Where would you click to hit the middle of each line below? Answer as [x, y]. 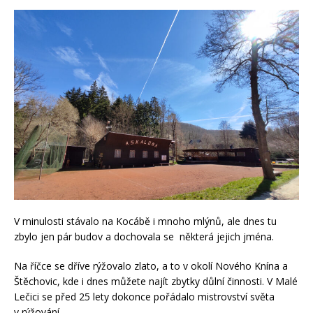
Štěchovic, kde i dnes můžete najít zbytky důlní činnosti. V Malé [156, 281]
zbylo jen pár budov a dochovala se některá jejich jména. [144, 236]
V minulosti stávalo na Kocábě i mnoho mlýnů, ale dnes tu [145, 221]
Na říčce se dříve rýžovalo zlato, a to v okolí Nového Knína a [151, 265]
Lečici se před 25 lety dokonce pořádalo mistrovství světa [144, 296]
